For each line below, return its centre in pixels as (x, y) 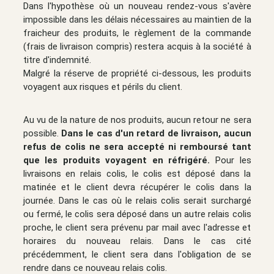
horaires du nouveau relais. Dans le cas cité (137, 241)
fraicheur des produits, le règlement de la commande (137, 33)
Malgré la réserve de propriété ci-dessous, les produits (137, 73)
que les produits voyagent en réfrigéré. (117, 160)
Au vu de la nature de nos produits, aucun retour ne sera (137, 120)
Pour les (231, 160)
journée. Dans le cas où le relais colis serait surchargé (137, 200)
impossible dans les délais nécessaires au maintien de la (137, 19)
